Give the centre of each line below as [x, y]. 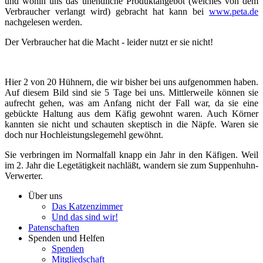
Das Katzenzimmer [87, 206]
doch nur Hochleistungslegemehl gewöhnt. [84, 134]
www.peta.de [234, 11]
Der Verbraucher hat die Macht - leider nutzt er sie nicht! [109, 42]
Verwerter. [24, 176]
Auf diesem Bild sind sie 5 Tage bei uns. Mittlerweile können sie [131, 92]
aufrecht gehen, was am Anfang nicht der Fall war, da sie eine [131, 103]
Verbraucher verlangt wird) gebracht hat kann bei [107, 11]
